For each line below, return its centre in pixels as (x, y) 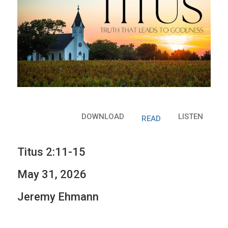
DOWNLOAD (103, 117)
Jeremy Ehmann (58, 197)
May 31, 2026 (52, 175)
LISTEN (191, 117)
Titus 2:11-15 (51, 152)
